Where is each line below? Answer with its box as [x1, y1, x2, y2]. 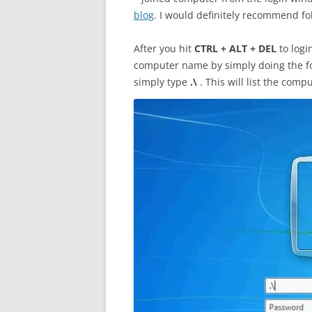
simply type [134, 75, 190, 88]
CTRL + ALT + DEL [194, 42, 276, 55]
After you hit [134, 42, 194, 55]
